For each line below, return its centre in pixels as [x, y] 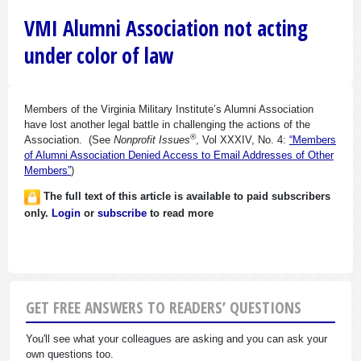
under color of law [99, 56]
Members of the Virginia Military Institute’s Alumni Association [169, 110]
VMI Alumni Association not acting [166, 29]
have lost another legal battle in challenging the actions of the [167, 125]
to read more [180, 213]
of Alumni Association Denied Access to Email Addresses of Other [179, 156]
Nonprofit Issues [152, 140]
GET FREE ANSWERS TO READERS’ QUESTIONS [164, 307]
